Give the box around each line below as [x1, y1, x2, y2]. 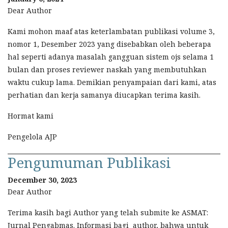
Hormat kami [8, 111, 53, 121]
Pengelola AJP [8, 132, 57, 142]
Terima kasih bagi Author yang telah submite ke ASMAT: [8, 208, 208, 218]
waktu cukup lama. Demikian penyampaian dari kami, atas [8, 77, 216, 88]
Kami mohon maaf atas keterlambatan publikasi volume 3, [8, 26, 215, 37]
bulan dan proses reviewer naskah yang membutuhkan [8, 65, 207, 75]
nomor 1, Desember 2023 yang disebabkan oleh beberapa [8, 39, 211, 49]
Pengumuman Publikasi [8, 153, 171, 173]
